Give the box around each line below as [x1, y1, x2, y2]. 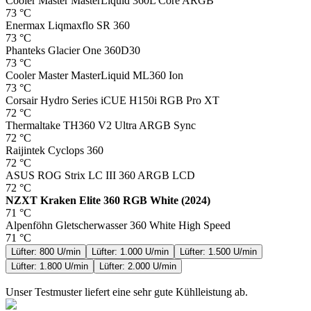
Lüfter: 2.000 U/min [99, 260, 176, 271]
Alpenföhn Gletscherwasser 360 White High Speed [6, 219, 230, 231]
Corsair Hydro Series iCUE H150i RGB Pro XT [6, 94, 219, 106]
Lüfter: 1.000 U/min [92, 246, 169, 257]
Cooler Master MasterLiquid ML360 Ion [6, 69, 183, 81]
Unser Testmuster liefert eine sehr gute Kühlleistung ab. [6, 285, 248, 298]
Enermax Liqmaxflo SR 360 [6, 19, 130, 31]
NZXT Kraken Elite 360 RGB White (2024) [6, 194, 210, 206]
